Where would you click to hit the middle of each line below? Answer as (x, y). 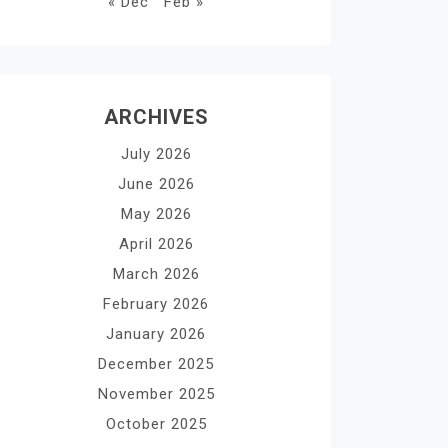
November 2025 (156, 394)
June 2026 (156, 184)
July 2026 (156, 154)
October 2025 (156, 424)
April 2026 (156, 244)
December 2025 (156, 364)
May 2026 (156, 214)
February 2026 (156, 304)
